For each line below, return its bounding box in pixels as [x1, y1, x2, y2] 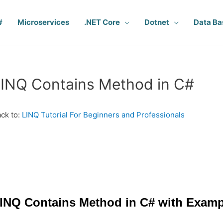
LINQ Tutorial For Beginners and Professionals [22, 110, 185, 119]
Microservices [17, 17, 69, 27]
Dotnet [144, 17, 169, 27]
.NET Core [84, 17, 120, 27]
